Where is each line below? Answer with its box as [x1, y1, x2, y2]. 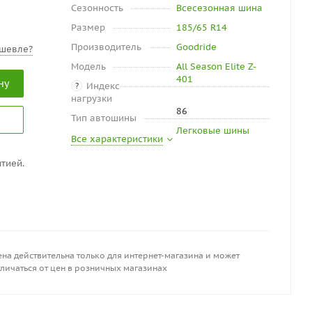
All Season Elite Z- [175, 61, 256, 72]
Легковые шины [175, 125, 249, 136]
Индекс [86, 80, 120, 92]
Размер [71, 22, 105, 33]
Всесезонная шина [175, 2, 263, 14]
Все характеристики [71, 133, 163, 145]
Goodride [175, 41, 217, 53]
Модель [71, 61, 106, 72]
